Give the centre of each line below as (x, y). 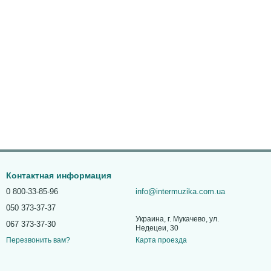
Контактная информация (59, 175)
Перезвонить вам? (38, 240)
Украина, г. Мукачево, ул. (177, 219)
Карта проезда (161, 240)
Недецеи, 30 (157, 228)
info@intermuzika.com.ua (180, 191)
